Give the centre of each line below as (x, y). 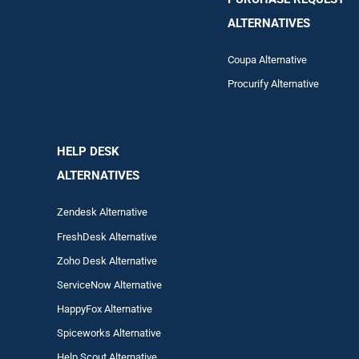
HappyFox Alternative (105, 309)
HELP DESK (89, 151)
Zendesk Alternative (103, 212)
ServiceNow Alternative (110, 284)
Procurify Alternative (273, 83)
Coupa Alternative (267, 59)
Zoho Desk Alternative (107, 260)
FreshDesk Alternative (107, 236)
